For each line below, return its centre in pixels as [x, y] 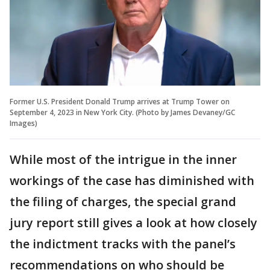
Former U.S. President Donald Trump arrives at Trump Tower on [120, 101]
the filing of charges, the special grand [123, 201]
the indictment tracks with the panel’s [123, 243]
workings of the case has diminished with [132, 180]
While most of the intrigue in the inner [123, 159]
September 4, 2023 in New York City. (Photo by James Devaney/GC [122, 112]
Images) [24, 123]
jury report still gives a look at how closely [133, 222]
